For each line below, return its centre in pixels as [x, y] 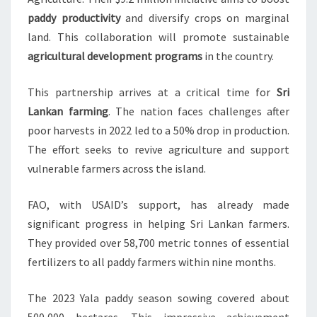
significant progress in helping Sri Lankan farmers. [158, 224]
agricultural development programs [115, 56]
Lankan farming [68, 111]
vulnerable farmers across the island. [117, 169]
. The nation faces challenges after [198, 111]
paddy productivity [74, 18]
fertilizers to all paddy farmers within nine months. [152, 262]
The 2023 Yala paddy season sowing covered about [158, 298]
